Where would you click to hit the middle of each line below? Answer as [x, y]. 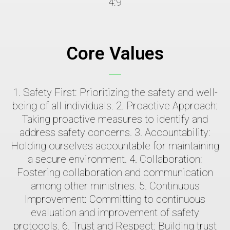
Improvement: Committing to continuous [115, 199]
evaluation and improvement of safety [115, 213]
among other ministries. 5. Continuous [115, 186]
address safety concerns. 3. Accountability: [115, 133]
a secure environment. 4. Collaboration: [115, 159]
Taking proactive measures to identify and [115, 119]
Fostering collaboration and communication [115, 173]
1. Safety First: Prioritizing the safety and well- [115, 93]
